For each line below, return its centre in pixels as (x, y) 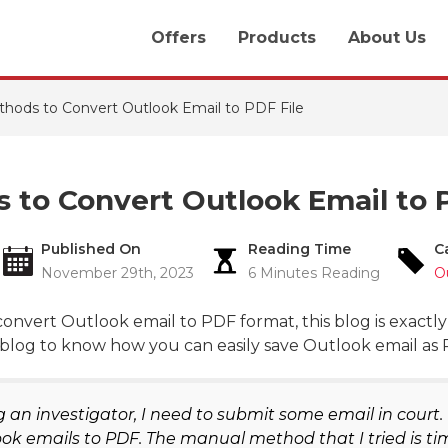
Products (277, 37)
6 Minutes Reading (314, 273)
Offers (178, 37)
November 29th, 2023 (117, 273)
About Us (387, 37)
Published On (91, 249)
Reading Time (299, 249)
